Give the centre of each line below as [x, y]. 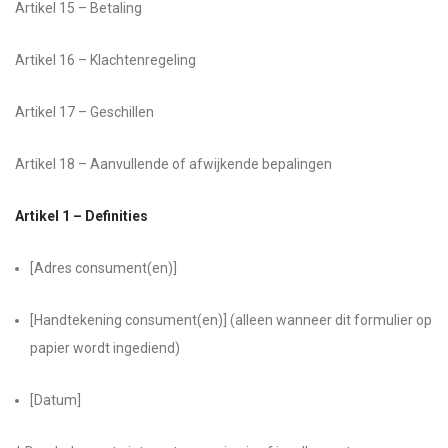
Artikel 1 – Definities [81, 216]
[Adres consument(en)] [103, 268]
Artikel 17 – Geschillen [84, 112]
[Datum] [55, 400]
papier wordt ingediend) [105, 348]
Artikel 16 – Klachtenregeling [105, 60]
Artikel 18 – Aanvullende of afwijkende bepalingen [173, 164]
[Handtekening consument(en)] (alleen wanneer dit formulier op [231, 320]
